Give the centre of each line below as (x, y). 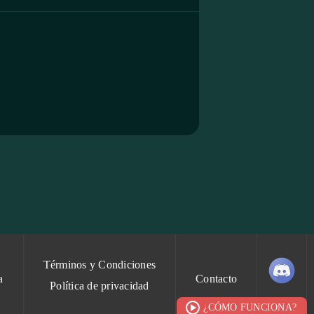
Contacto (216, 279)
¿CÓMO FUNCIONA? (250, 307)
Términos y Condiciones (99, 265)
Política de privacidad (100, 286)
